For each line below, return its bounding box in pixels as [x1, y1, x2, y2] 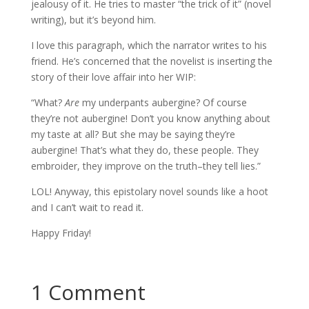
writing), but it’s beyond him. [30, 13, 156, 26]
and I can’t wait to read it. [30, 201, 143, 214]
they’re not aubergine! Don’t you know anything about [30, 112, 270, 125]
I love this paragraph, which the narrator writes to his [30, 39, 267, 52]
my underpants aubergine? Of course [79, 96, 247, 109]
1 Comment [30, 278, 146, 306]
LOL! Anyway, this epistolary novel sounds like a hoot [30, 185, 268, 198]
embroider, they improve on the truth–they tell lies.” [30, 159, 261, 172]
